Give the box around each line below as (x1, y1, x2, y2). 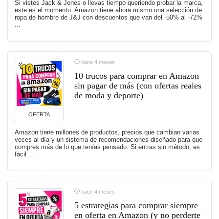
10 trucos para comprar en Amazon (74, 71, 199, 81)
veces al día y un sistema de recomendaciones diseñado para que (15, 136, 202, 144)
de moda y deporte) (74, 90, 143, 101)
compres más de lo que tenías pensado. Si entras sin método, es (15, 143, 200, 151)
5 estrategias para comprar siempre (74, 200, 198, 211)
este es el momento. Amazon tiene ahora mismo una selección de (15, 6, 202, 14)
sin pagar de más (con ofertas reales (74, 81, 201, 91)
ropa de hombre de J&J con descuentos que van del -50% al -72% (15, 14, 202, 22)
